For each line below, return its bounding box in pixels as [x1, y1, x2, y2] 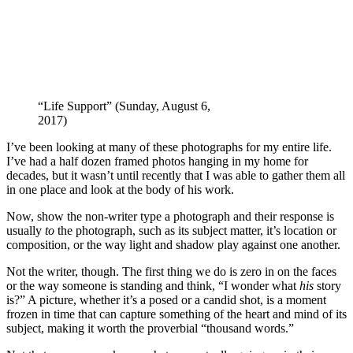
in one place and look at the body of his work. [6, 183, 234, 197]
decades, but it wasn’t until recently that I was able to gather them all [6, 169, 345, 183]
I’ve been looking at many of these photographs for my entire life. [6, 140, 332, 154]
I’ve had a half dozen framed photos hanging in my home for [6, 154, 308, 169]
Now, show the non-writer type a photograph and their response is [6, 210, 334, 224]
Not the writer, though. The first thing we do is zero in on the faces [6, 265, 336, 279]
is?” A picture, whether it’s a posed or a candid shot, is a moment [6, 293, 326, 307]
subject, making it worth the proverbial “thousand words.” [6, 321, 294, 336]
